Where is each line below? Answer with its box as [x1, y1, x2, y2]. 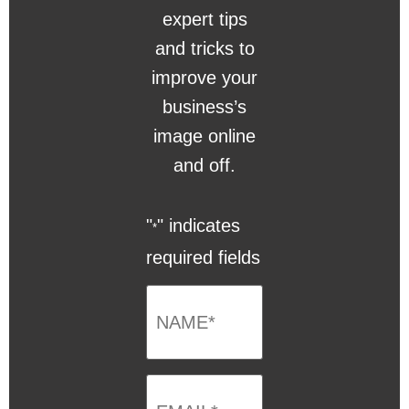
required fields [146, 246, 260, 267]
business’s [163, 96, 246, 117]
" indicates [157, 215, 240, 236]
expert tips [162, 8, 247, 29]
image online [153, 125, 256, 146]
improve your [152, 67, 257, 88]
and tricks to [154, 37, 255, 58]
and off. [173, 154, 236, 175]
